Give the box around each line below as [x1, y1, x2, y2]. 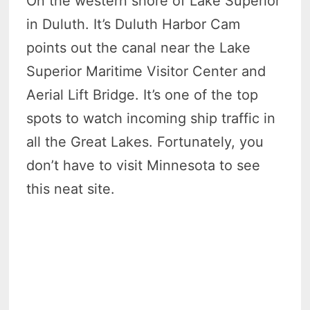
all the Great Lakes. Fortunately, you [26, 133, 264, 150]
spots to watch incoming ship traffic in [26, 109, 276, 127]
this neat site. [26, 180, 116, 197]
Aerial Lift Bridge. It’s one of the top [26, 86, 259, 103]
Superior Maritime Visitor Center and [26, 62, 266, 80]
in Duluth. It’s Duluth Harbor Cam [26, 15, 241, 33]
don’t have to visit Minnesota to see [26, 156, 261, 174]
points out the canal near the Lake [26, 39, 251, 56]
